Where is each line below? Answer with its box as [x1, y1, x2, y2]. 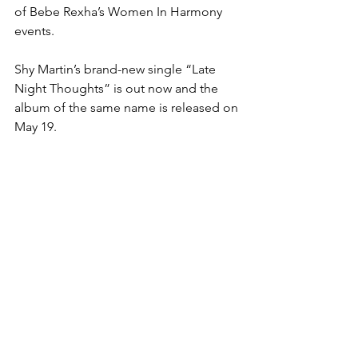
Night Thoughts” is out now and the [14, 81, 221, 97]
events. [14, 23, 54, 39]
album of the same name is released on [14, 100, 241, 116]
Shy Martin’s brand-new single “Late [14, 62, 219, 78]
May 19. [14, 119, 57, 135]
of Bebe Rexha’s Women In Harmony [14, 4, 225, 20]
